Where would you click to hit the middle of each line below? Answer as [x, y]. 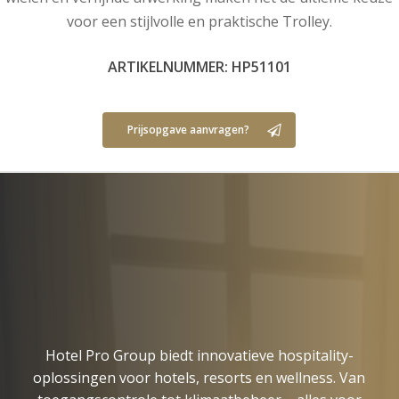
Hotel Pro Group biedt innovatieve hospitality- [199, 355]
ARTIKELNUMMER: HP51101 [199, 66]
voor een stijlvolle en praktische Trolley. [199, 21]
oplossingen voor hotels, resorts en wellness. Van [199, 377]
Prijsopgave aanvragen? [189, 129]
